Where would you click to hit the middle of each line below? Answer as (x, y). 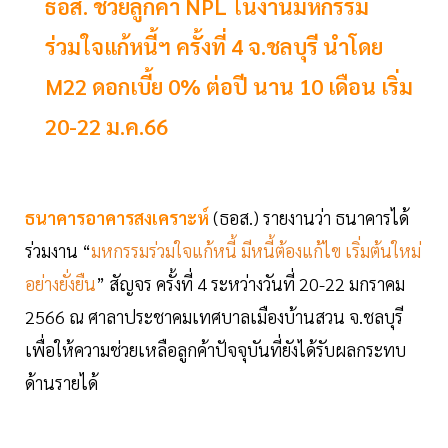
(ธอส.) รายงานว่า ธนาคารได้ (309, 218)
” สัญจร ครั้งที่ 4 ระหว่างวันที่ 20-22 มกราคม (250, 284)
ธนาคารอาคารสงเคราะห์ (117, 218)
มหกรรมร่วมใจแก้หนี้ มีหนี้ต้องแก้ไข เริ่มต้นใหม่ (256, 251)
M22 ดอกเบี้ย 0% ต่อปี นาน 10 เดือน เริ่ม (229, 86)
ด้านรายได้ (61, 383)
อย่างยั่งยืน (60, 284)
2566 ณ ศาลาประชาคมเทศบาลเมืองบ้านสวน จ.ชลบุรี (214, 317)
